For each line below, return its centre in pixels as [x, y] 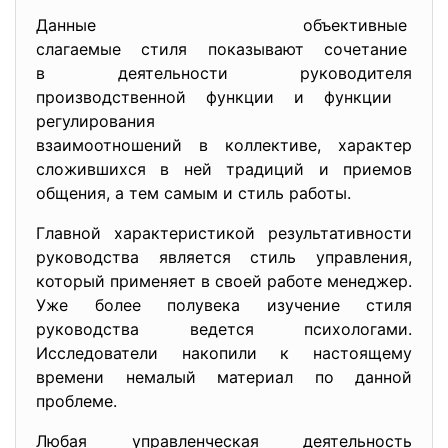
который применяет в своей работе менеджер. [224, 281]
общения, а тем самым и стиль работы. [193, 193]
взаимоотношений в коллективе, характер [224, 145]
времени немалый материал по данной [224, 377]
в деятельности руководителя [224, 73]
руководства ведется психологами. [224, 329]
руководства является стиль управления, [224, 257]
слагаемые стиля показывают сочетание [224, 49]
